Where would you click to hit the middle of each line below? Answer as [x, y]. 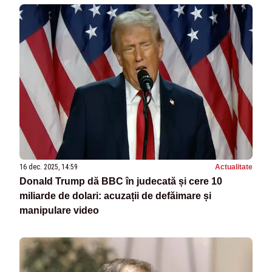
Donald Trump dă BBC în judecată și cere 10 [121, 182]
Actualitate [234, 167]
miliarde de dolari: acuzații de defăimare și [115, 196]
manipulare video [59, 211]
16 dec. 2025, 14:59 [49, 167]
